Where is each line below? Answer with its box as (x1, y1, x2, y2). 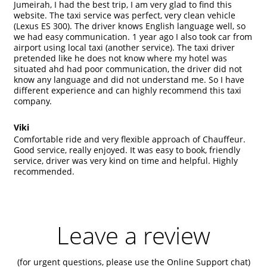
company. (14, 95, 52, 107)
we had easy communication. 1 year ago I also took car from (14, 30, 252, 42)
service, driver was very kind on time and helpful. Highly (14, 154, 238, 166)
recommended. (14, 165, 74, 177)
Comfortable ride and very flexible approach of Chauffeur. (14, 133, 246, 145)
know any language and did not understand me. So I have (14, 73, 244, 85)
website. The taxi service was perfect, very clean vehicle (14, 9, 235, 21)
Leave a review (57, 218, 210, 252)
